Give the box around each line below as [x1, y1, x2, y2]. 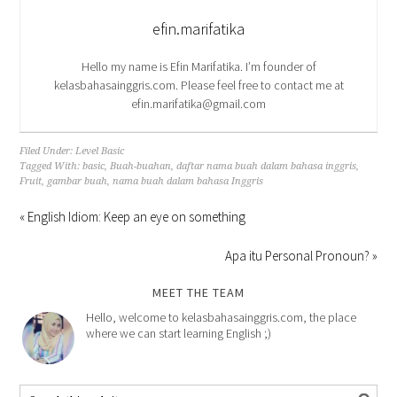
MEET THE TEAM [152, 284, 245, 301]
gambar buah [47, 175, 108, 188]
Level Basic [75, 145, 125, 158]
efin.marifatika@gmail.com [131, 96, 266, 113]
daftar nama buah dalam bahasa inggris [176, 160, 357, 173]
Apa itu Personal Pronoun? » [224, 247, 378, 265]
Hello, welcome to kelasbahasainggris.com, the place [86, 309, 357, 326]
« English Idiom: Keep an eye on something [19, 208, 246, 226]
